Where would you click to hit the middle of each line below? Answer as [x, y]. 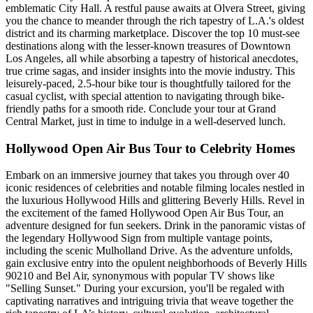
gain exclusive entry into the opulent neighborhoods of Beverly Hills [156, 263]
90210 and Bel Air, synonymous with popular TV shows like [140, 276]
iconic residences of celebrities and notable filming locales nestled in [155, 188]
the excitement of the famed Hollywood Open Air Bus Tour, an [145, 213]
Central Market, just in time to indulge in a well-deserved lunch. [146, 121]
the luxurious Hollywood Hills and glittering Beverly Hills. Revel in [155, 201]
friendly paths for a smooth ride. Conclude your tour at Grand [141, 108]
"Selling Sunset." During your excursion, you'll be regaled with [145, 289]
